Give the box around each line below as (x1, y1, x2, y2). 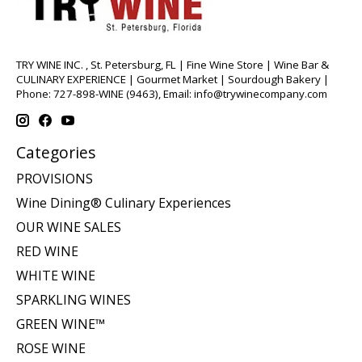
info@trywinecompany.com (194, 86, 327, 101)
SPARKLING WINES (16, 290, 131, 309)
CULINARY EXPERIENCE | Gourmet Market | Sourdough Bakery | (16, 71, 329, 86)
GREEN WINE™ (16, 314, 105, 333)
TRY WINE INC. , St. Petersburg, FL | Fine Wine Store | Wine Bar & (16, 57, 329, 72)
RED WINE (16, 242, 78, 260)
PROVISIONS (16, 169, 93, 187)
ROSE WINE (16, 339, 86, 357)
